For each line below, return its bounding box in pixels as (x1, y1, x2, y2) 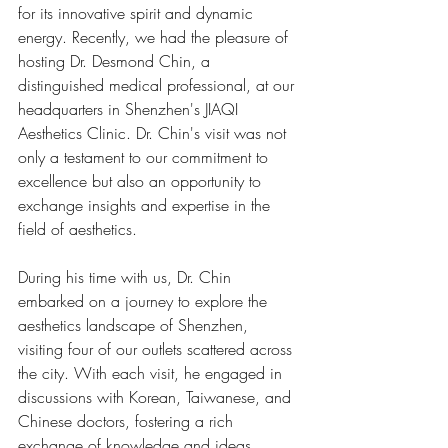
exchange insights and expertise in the (18, 194, 275, 216)
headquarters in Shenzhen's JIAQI (18, 98, 243, 120)
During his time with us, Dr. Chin (18, 266, 236, 288)
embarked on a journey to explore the (18, 290, 272, 312)
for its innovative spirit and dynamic (18, 2, 258, 24)
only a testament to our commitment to (18, 146, 273, 168)
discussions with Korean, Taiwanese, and (18, 386, 296, 408)
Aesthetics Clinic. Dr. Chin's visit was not (18, 122, 291, 144)
